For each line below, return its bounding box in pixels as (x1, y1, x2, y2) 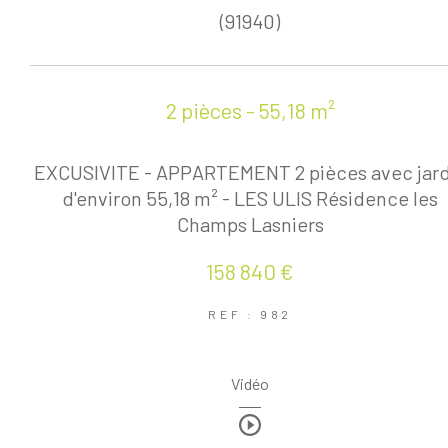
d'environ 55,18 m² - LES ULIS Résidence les (62, 186, 439, 211)
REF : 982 (208, 307, 292, 322)
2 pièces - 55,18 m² (165, 97, 335, 123)
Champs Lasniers (176, 212, 324, 237)
